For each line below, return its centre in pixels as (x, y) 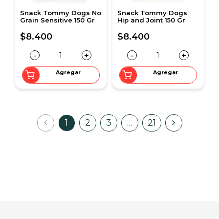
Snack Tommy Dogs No (61, 12)
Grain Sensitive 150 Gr (57, 20)
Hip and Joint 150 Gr (151, 20)
